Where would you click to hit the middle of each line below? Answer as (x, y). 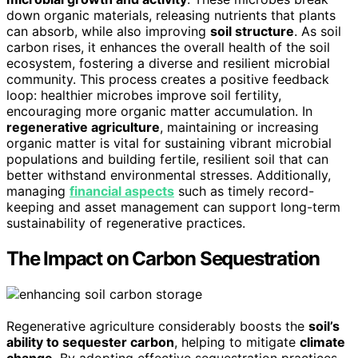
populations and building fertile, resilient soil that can (167, 159)
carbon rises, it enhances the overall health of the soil (168, 48)
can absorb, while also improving (108, 32)
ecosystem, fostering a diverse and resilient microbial (168, 64)
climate (322, 342)
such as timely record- (244, 191)
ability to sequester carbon (90, 342)
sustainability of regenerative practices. (126, 223)
